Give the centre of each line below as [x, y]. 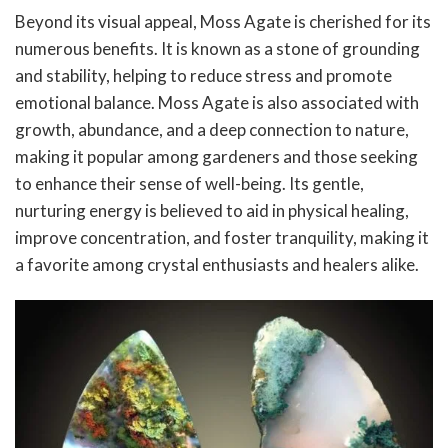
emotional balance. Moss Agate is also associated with [217, 103]
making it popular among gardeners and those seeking [216, 157]
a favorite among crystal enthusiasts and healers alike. [217, 265]
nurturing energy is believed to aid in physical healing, [212, 211]
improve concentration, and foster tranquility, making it [222, 238]
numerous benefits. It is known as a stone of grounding [217, 49]
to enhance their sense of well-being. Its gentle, [189, 184]
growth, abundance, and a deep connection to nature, [212, 130]
